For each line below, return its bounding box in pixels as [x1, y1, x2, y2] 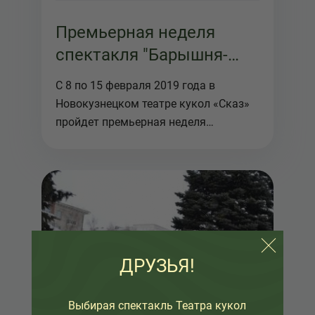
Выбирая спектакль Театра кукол [68, 299, 247, 312]
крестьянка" [56, 67, 152, 87]
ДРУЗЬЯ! [120, 255, 195, 276]
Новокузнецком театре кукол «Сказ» [56, 97, 250, 110]
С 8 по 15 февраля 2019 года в [56, 79, 215, 92]
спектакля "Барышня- [56, 45, 228, 65]
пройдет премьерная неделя [56, 115, 206, 129]
